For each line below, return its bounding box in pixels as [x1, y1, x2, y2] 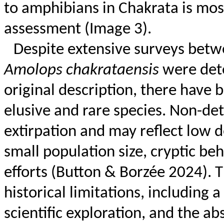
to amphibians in [4, 1, 118, 17]
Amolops [4, 62, 62, 79]
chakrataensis [66, 62, 159, 79]
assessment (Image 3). [4, 21, 151, 38]
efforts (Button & [4, 165, 119, 181]
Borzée [119, 165, 165, 181]
